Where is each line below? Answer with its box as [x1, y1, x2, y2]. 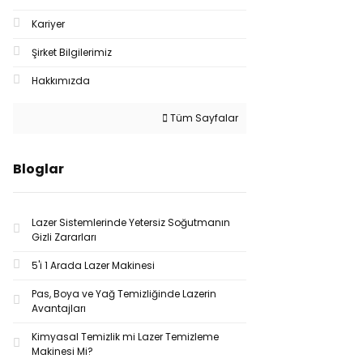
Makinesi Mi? [32, 344, 93, 358]
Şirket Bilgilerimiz [32, 45, 112, 59]
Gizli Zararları [32, 230, 96, 244]
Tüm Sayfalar [168, 111, 238, 125]
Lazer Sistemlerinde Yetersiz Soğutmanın [32, 216, 230, 229]
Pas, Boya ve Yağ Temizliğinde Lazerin [32, 287, 216, 301]
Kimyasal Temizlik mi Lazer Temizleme [32, 330, 219, 344]
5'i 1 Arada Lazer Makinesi [32, 258, 155, 272]
